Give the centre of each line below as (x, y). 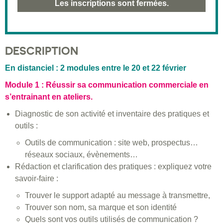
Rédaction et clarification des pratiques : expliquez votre (113, 167)
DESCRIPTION (42, 51)
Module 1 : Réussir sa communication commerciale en (107, 85)
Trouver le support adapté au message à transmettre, (117, 196)
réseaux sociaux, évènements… (81, 155)
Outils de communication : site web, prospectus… (111, 143)
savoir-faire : (37, 179)
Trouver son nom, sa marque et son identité (101, 208)
